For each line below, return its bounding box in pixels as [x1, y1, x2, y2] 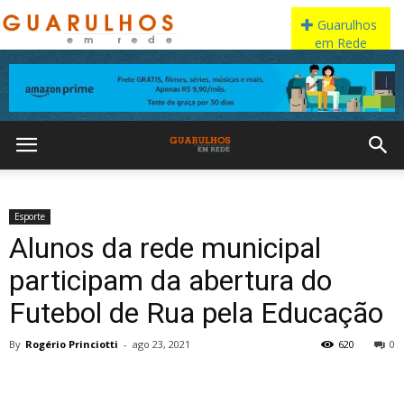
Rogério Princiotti [25, 337, 118, 351]
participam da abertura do [9, 263, 332, 298]
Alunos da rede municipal [9, 231, 321, 265]
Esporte [14, 210, 45, 223]
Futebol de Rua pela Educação [9, 296, 383, 330]
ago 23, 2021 [133, 337, 190, 351]
